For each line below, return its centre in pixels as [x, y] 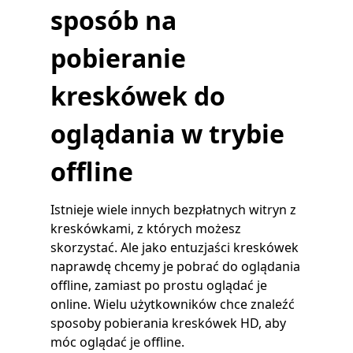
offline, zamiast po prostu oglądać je [159, 285]
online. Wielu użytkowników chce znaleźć [173, 304]
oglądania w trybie [167, 134]
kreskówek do [138, 96]
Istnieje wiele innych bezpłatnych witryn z [173, 210]
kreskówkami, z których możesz [146, 229]
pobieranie [118, 58]
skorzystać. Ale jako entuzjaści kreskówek [175, 247]
